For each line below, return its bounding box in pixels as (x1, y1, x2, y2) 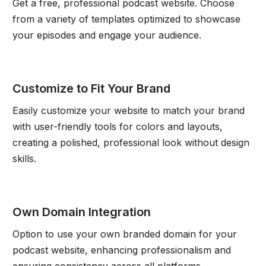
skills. (12, 152, 36, 164)
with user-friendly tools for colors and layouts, (12, 120, 223, 132)
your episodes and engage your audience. (12, 28, 201, 41)
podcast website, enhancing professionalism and (12, 243, 231, 256)
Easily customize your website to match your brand (12, 104, 245, 116)
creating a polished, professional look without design (12, 136, 249, 148)
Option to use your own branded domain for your (12, 227, 237, 240)
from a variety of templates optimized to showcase (12, 12, 240, 25)
